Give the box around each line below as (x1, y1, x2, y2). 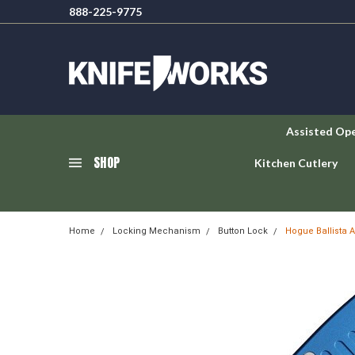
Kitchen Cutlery (254, 156, 338, 170)
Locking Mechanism (113, 226, 200, 236)
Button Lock (218, 226, 268, 236)
